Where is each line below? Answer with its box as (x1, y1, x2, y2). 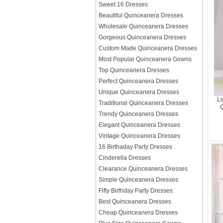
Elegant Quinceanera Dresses (99, 121, 180, 128)
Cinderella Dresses (99, 154, 151, 161)
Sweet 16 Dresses (99, 1, 148, 8)
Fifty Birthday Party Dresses (99, 187, 173, 194)
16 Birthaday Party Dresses (99, 143, 172, 150)
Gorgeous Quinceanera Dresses (99, 34, 186, 41)
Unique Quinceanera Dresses (99, 89, 179, 96)
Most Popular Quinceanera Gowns (99, 56, 192, 63)
